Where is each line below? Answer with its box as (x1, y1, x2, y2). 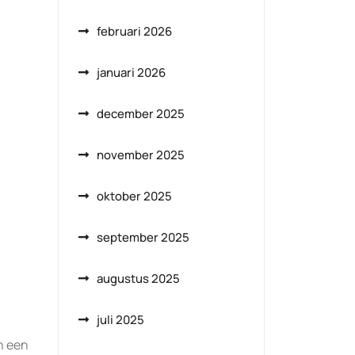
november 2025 (97, 147, 185, 163)
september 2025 (97, 229, 189, 246)
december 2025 (97, 105, 185, 122)
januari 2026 (97, 64, 166, 81)
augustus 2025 (97, 270, 180, 287)
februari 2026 (97, 23, 172, 40)
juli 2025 (97, 311, 144, 328)
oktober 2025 (97, 188, 172, 204)
